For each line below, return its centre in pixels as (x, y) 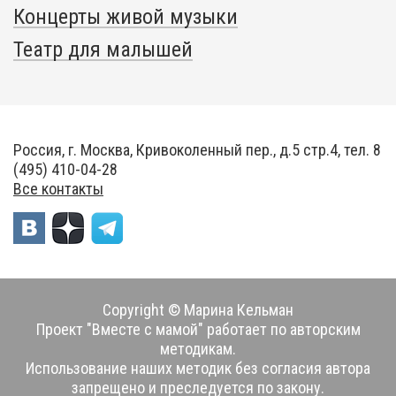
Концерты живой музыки (126, 17)
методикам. (198, 349)
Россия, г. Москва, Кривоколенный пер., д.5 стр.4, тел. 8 (197, 150)
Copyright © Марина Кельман (198, 310)
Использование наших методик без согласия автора (198, 368)
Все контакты (58, 189)
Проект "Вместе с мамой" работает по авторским (198, 329)
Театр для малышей (103, 49)
